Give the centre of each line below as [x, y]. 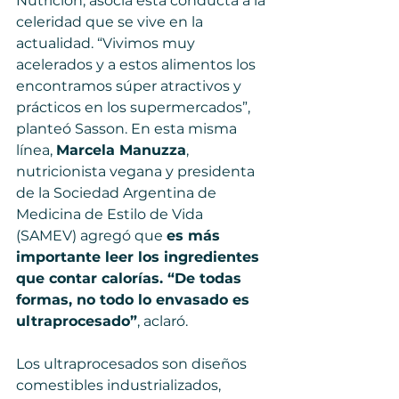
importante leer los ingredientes [140, 257]
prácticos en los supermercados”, [135, 107]
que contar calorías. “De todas [131, 278]
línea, [36, 150]
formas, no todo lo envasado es [135, 300]
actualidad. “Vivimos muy [107, 43]
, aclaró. [163, 321]
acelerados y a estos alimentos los [138, 65]
